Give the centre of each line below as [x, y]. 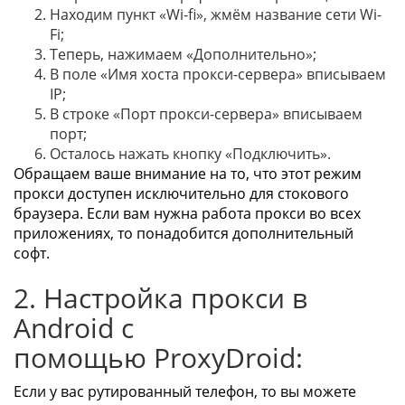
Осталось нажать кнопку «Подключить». [190, 154]
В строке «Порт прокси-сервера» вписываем [206, 114]
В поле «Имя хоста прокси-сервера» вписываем [218, 74]
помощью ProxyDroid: [158, 358]
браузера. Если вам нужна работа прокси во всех [187, 213]
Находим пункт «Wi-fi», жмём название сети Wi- [216, 14]
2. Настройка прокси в [160, 298]
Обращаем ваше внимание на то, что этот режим [188, 174]
